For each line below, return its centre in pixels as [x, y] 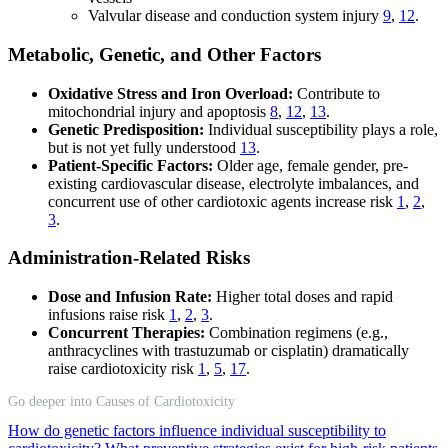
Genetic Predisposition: [126, 129]
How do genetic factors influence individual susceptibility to [197, 431]
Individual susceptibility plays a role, [321, 129]
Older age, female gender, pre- [310, 165]
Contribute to [336, 93]
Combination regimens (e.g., [296, 333]
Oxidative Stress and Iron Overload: [170, 93]
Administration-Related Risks [129, 258]
